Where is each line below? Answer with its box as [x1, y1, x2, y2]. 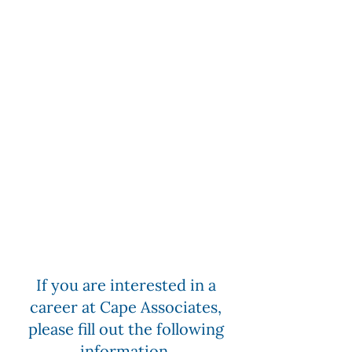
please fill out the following [27, 319, 224, 339]
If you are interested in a [35, 275, 216, 295]
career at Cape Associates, [30, 297, 222, 317]
